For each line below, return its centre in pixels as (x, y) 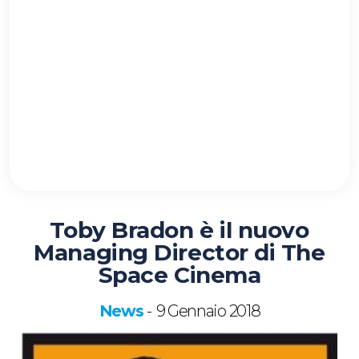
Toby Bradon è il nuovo (179, 230)
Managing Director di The (179, 253)
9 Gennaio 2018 (208, 311)
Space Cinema (179, 275)
